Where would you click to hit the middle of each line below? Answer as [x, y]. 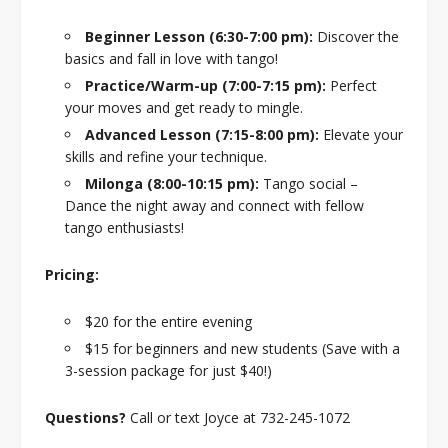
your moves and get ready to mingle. [184, 108]
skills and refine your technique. [166, 157]
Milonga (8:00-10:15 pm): [172, 184]
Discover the [356, 37]
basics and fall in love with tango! [171, 59]
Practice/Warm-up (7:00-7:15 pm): [205, 86]
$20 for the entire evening [168, 322]
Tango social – [308, 184]
